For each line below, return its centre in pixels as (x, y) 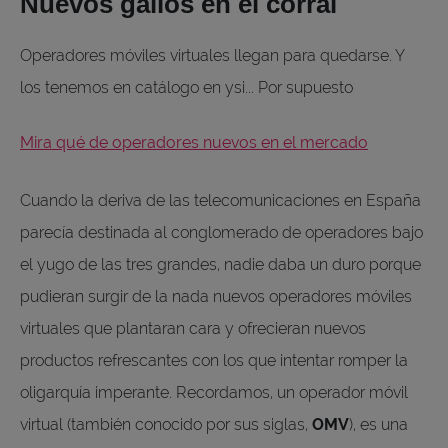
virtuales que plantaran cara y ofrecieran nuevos (193, 328)
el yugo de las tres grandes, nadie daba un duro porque (220, 264)
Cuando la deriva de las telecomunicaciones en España (220, 200)
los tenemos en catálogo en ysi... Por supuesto (186, 87)
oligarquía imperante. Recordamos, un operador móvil (214, 392)
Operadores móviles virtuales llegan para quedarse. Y (212, 55)
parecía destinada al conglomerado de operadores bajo (221, 232)
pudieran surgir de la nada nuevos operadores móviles (216, 296)
